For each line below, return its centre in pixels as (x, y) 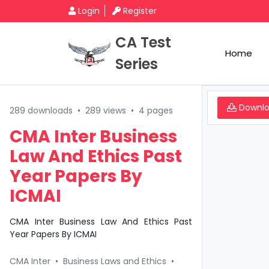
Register (140, 11)
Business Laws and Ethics (116, 261)
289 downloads (41, 110)
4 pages (156, 110)
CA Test (143, 42)
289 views (106, 110)
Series (137, 64)
